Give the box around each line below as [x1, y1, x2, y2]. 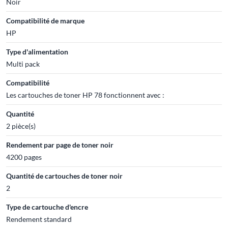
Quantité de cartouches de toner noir [6, 172, 123, 180]
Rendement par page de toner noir [6, 140, 113, 149]
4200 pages [6, 153, 42, 161]
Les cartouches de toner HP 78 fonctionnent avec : [6, 91, 164, 99]
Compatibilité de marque [6, 16, 84, 25]
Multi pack [6, 60, 40, 68]
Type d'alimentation [6, 47, 68, 56]
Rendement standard [6, 215, 72, 223]
